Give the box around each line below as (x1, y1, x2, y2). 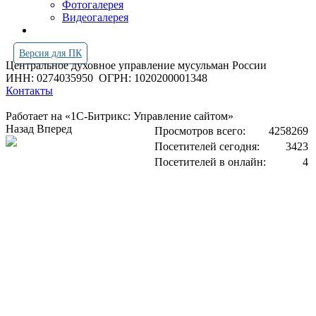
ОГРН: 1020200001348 (99, 72, 207, 84)
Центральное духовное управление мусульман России (6, 59, 269, 71)
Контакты (6, 85, 53, 97)
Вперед (37, 123, 72, 135)
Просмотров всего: (154, 125, 245, 137)
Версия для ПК (19, 48, 82, 59)
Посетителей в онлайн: (154, 156, 266, 168)
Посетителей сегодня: (154, 140, 260, 152)
